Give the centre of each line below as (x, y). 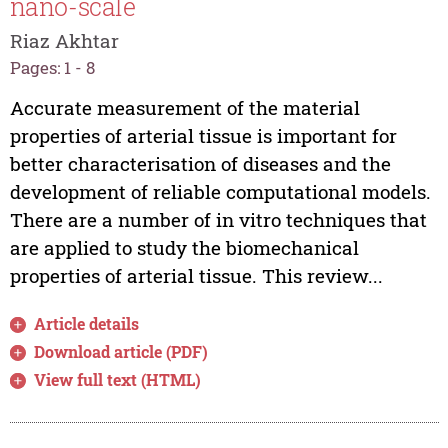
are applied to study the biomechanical (184, 248)
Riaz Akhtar (64, 40)
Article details (87, 324)
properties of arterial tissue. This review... (196, 276)
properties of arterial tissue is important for (203, 136)
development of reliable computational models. (220, 192)
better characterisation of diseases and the (200, 164)
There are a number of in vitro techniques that (218, 220)
